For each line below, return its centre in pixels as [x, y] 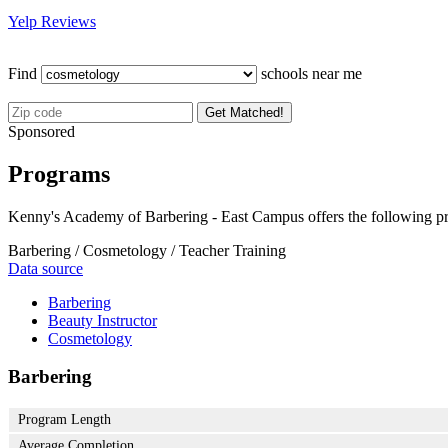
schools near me [309, 73]
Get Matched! [244, 112]
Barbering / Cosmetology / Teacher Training [147, 250]
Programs [59, 173]
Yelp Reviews [52, 21]
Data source [45, 268]
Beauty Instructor [102, 320]
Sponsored [41, 131]
